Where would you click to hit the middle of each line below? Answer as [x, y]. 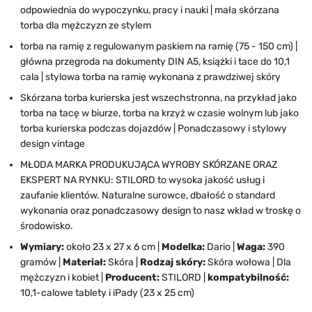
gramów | [41, 262]
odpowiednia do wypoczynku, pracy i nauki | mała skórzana [150, 10]
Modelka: [183, 247]
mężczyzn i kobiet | [63, 277]
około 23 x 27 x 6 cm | [113, 247]
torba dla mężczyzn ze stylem [86, 25]
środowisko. [47, 226]
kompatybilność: [248, 277]
